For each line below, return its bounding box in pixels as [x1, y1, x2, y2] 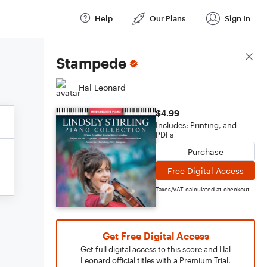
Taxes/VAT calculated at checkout [156, 185, 250, 193]
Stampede [56, 54, 126, 72]
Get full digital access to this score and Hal [80, 244, 231, 254]
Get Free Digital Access [102, 230, 209, 241]
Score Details [202, 52, 255, 63]
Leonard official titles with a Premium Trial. [80, 256, 231, 265]
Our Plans [150, 13, 185, 23]
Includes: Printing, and [156, 120, 237, 130]
